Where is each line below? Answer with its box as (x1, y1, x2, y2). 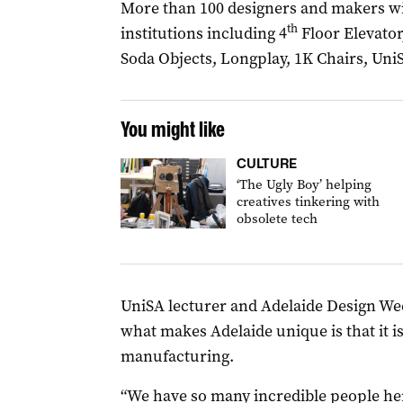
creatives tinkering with (236, 193, 380, 210)
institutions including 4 (120, 22, 287, 44)
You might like (120, 116, 225, 142)
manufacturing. (120, 345, 234, 367)
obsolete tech (236, 210, 318, 228)
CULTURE (236, 156, 297, 171)
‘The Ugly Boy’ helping (236, 175, 372, 193)
